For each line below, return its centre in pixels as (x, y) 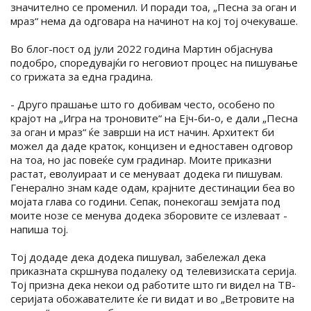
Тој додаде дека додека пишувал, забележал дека (138, 257)
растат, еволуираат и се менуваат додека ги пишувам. (146, 174)
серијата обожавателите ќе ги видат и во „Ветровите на (152, 299)
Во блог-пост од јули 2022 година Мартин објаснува (142, 49)
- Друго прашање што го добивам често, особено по (143, 104)
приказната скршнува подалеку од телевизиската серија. (153, 271)
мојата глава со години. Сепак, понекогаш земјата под (145, 202)
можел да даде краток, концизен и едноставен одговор (152, 146)
